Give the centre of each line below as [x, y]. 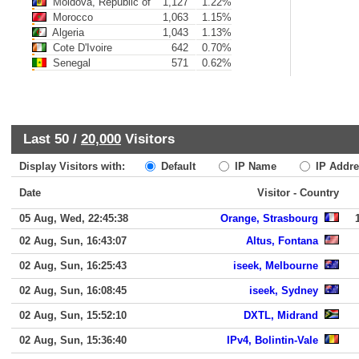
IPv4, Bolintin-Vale [272, 340]
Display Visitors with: [80, 166]
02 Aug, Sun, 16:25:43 [73, 266]
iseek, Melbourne [276, 266]
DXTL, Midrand [281, 315]
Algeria [67, 32]
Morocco [71, 17]
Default [177, 166]
